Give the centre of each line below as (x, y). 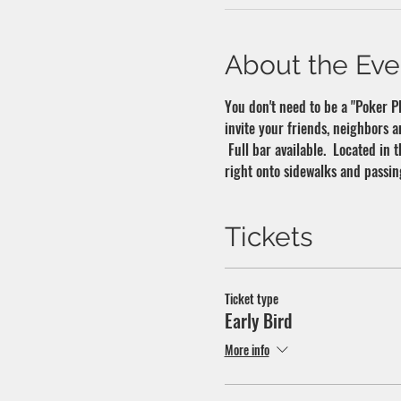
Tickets (268, 237)
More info (247, 349)
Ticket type (251, 299)
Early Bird (258, 321)
